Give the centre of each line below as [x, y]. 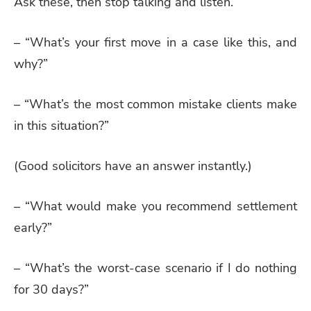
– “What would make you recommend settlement [155, 206]
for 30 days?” [51, 289]
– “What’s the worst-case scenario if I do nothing [155, 268]
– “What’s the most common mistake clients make [155, 104]
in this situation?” [61, 126]
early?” [33, 227]
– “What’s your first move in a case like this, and [155, 43]
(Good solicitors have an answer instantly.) [133, 166]
